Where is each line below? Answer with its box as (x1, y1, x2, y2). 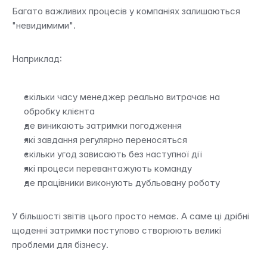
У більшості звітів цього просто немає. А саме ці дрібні (12, 210, 249, 222)
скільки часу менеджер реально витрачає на (24, 91, 220, 103)
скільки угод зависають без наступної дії (24, 148, 202, 160)
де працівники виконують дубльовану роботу (24, 177, 220, 188)
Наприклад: (12, 53, 62, 64)
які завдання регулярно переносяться (24, 134, 187, 145)
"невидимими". (12, 20, 76, 31)
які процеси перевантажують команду (24, 163, 192, 174)
